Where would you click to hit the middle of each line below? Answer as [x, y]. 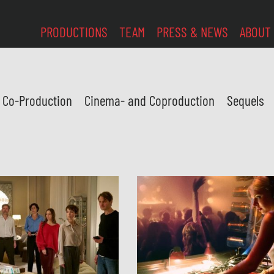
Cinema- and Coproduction [150, 100]
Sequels [246, 100]
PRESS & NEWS [193, 31]
